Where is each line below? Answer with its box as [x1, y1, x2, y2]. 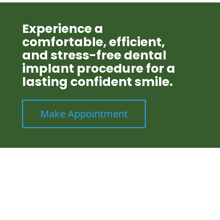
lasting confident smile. [22, 73, 173, 90]
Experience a [22, 20, 103, 37]
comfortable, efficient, [22, 33, 165, 51]
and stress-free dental [22, 46, 166, 64]
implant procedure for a [22, 59, 175, 77]
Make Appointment [40, 107, 128, 120]
